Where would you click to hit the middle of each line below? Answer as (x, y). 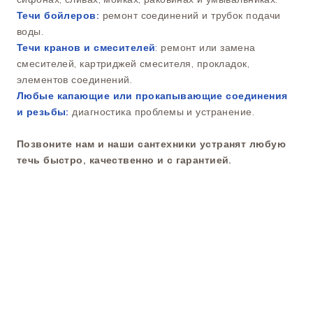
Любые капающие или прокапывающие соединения (152, 96)
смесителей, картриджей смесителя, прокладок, (133, 64)
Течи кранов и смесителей (86, 48)
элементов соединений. (75, 80)
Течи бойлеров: (58, 16)
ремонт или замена (206, 48)
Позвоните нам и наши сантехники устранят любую (151, 144)
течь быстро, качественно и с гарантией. (124, 160)
